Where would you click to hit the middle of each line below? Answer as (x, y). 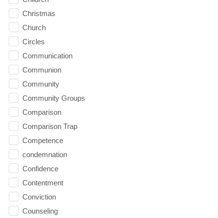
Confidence (40, 168)
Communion (42, 70)
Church (34, 27)
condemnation (45, 154)
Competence (43, 140)
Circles (33, 41)
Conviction (39, 197)
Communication (47, 55)
